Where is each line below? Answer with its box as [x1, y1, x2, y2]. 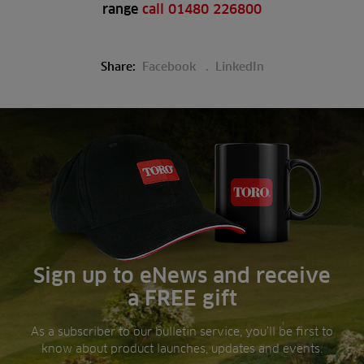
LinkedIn [214, 60, 264, 73]
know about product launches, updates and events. [41, 341, 323, 355]
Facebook [141, 60, 199, 73]
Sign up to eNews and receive [33, 263, 331, 288]
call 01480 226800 [142, 2, 262, 17]
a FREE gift [127, 286, 237, 310]
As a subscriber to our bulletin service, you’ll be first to [31, 324, 333, 338]
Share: [100, 60, 136, 73]
